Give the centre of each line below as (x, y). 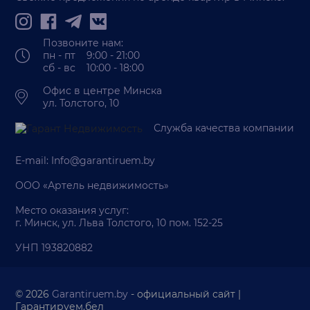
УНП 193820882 (54, 248)
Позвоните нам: (83, 43)
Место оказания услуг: (72, 211)
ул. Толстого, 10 (81, 103)
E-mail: (34, 161)
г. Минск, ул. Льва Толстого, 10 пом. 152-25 (119, 223)
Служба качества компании (224, 128)
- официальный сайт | (185, 294)
